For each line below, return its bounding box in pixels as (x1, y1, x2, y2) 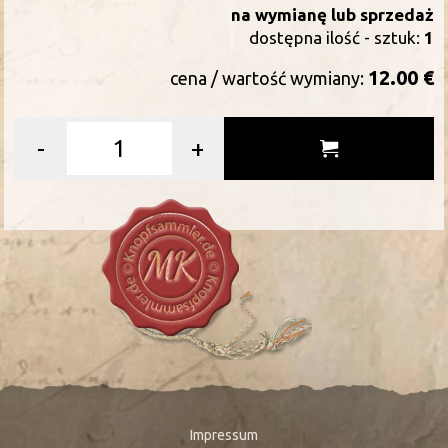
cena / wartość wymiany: (169, 68, 368, 89)
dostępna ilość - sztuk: (248, 28, 424, 48)
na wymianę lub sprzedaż (230, 5, 434, 25)
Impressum (190, 427, 258, 444)
